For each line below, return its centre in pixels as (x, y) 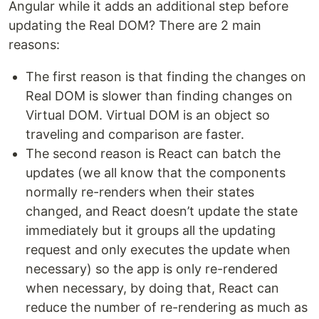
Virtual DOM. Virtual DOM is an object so (148, 115)
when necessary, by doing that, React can (152, 288)
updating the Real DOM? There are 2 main (135, 26)
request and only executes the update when (158, 250)
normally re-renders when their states (140, 192)
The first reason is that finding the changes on (166, 77)
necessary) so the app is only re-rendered (152, 269)
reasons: (34, 45)
